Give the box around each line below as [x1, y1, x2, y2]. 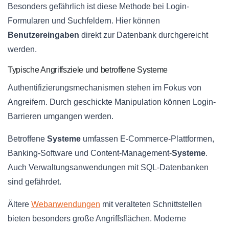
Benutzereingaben [8, 31, 79, 40]
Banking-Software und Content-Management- [8, 149, 172, 158]
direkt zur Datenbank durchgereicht [79, 31, 208, 40]
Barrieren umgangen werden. [8, 112, 113, 121]
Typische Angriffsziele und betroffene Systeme [8, 65, 168, 75]
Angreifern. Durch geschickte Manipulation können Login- [8, 98, 216, 107]
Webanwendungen [31, 200, 100, 209]
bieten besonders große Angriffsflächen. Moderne [8, 214, 186, 223]
